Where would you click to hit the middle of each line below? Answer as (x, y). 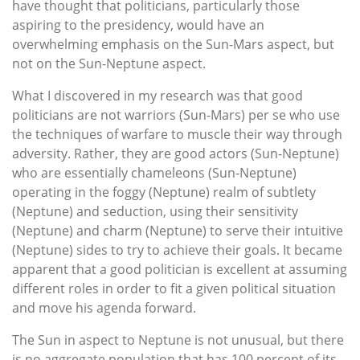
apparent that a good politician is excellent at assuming (180, 270)
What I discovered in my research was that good (157, 96)
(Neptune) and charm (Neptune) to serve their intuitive (178, 231)
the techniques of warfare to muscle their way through (177, 135)
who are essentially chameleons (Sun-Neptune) (154, 173)
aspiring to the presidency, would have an (138, 25)
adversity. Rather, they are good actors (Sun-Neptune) (176, 154)
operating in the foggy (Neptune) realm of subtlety (164, 192)
